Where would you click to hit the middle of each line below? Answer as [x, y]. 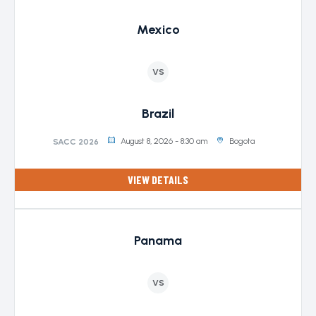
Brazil [158, 114]
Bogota [242, 141]
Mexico [158, 30]
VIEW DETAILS [158, 180]
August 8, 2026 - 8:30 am [164, 141]
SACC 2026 [76, 141]
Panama [158, 241]
